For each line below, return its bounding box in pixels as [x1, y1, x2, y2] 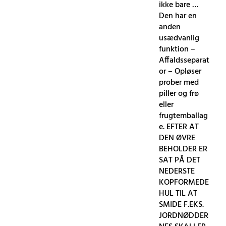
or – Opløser [159, 65, 202, 78]
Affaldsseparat [159, 53, 210, 67]
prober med [159, 76, 199, 89]
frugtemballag [159, 109, 208, 123]
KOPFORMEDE [159, 176, 209, 189]
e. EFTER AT [159, 120, 199, 134]
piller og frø [159, 87, 199, 100]
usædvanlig [159, 31, 200, 45]
